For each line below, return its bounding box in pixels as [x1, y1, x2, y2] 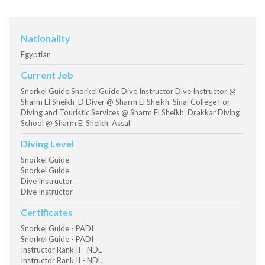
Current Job [21, 69, 73, 81]
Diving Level [21, 138, 74, 150]
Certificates [21, 206, 73, 218]
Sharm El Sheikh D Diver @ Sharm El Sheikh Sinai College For [21, 97, 230, 107]
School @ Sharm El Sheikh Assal [21, 118, 130, 128]
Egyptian [21, 50, 51, 60]
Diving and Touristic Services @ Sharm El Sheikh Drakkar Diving [21, 108, 240, 118]
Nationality [21, 33, 70, 44]
